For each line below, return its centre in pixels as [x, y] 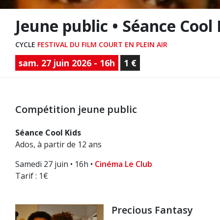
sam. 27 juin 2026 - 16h [67, 63]
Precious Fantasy [152, 210]
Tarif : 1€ [32, 176]
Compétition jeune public [76, 109]
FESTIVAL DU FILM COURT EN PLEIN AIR [102, 44]
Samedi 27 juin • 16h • [55, 164]
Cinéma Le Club [124, 164]
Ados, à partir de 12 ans [58, 144]
